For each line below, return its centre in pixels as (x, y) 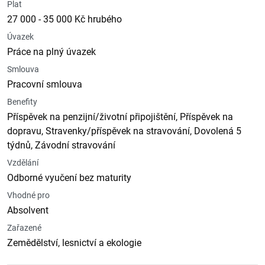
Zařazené (24, 228)
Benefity (22, 102)
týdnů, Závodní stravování (61, 145)
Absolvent (28, 210)
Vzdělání (23, 163)
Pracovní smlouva (45, 84)
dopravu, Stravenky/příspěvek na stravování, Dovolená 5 (124, 131)
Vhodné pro (28, 195)
